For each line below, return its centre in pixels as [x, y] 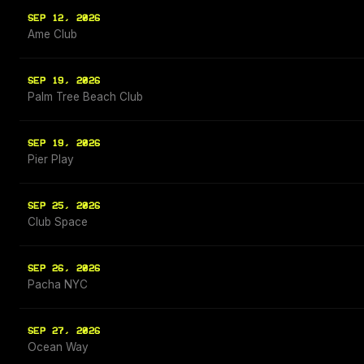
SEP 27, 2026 [64, 331]
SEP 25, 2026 [64, 206]
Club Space [58, 222]
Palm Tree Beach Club [85, 97]
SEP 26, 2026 [64, 269]
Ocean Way [58, 347]
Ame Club [52, 35]
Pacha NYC [58, 285]
